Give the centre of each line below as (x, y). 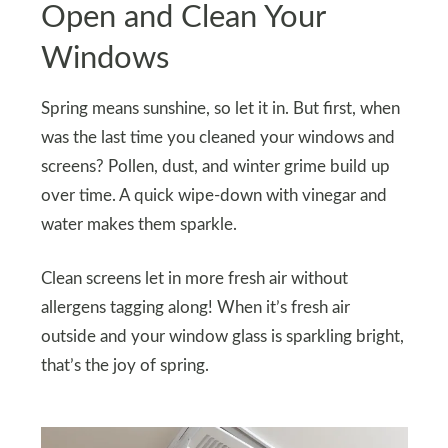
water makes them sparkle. (138, 225)
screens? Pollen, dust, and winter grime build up (215, 167)
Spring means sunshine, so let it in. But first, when (220, 109)
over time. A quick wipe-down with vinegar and (213, 196)
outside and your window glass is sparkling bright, (222, 337)
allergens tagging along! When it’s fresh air (195, 308)
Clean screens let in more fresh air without (194, 279)
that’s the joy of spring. (124, 366)
